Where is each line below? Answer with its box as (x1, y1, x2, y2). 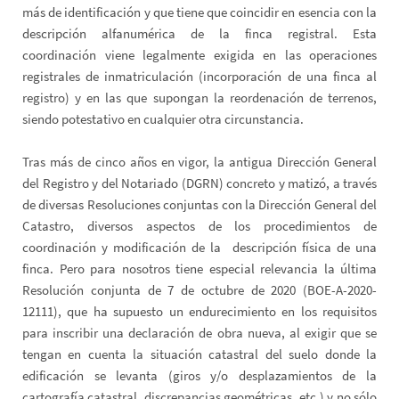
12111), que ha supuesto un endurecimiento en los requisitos (22, 302, 377, 320)
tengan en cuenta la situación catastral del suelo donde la (22, 345, 377, 362)
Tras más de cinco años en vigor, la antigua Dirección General (22, 152, 377, 170)
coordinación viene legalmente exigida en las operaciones (22, 45, 377, 63)
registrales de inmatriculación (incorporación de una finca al (22, 67, 377, 85)
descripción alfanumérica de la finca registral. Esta (22, 24, 377, 42)
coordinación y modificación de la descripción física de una (22, 238, 377, 256)
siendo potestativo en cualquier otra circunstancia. (22, 110, 304, 127)
